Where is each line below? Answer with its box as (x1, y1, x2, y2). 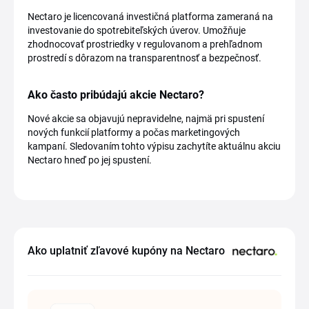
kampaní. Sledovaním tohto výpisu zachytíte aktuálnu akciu (28, 141, 281, 152)
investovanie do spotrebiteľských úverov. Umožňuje (28, 25, 246, 37)
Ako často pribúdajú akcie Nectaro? (28, 88, 204, 102)
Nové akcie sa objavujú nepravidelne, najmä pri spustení (28, 113, 264, 125)
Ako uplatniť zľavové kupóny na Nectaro (28, 244, 225, 258)
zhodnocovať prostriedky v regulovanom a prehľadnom (28, 39, 262, 50)
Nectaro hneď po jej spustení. (28, 154, 152, 166)
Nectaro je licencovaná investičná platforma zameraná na (28, 11, 273, 23)
